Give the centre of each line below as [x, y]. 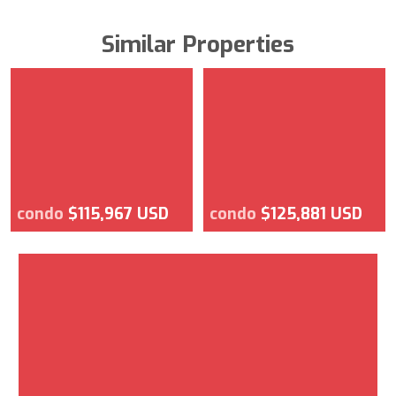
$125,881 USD [312, 213]
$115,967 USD [118, 213]
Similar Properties [198, 44]
